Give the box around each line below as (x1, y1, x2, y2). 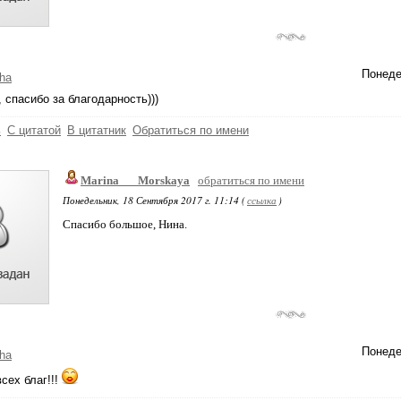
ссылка (247, 193, 277, 207)
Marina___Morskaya (81, 174, 190, 187)
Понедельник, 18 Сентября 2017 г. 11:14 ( (63, 193, 245, 207)
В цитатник (67, 124, 126, 137)
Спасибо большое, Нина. (63, 218, 187, 231)
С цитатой (7, 124, 61, 137)
